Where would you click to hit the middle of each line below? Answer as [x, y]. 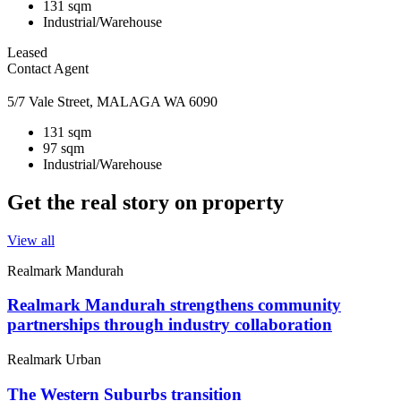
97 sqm [64, 148]
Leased [27, 53]
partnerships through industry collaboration [170, 325]
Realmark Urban [54, 360]
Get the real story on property [145, 202]
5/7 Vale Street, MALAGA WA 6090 [112, 101]
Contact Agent [48, 69]
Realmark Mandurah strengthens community [174, 305]
